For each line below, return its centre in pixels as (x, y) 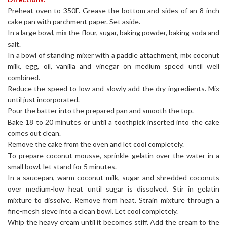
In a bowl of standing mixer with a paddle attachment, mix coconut (113, 55)
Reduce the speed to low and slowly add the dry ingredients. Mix (113, 89)
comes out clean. (34, 133)
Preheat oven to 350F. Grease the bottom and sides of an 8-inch (113, 11)
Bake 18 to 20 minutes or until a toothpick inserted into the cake (113, 122)
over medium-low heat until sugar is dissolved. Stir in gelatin (113, 189)
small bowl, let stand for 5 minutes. (62, 167)
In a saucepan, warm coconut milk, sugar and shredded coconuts (113, 178)
